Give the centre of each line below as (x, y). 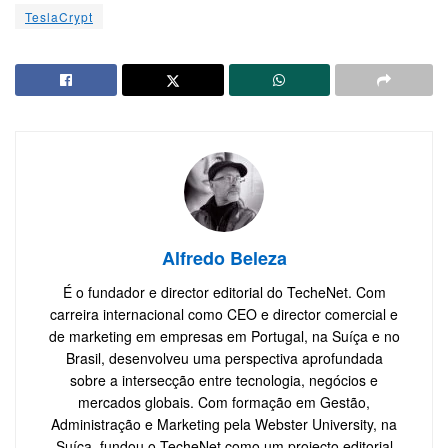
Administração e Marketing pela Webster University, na (224, 423)
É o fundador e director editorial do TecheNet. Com (224, 291)
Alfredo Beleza (224, 257)
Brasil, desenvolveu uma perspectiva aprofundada (224, 357)
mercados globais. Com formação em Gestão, (224, 401)
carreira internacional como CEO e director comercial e (224, 313)
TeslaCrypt (59, 16)
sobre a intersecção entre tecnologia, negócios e (224, 379)
